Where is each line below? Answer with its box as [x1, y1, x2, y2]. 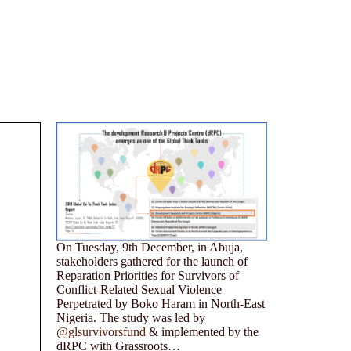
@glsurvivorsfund [56, 325, 146, 339]
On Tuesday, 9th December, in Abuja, [56, 241, 243, 255]
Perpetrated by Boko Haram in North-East [56, 297, 265, 311]
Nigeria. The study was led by [56, 311, 205, 325]
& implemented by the [145, 325, 259, 339]
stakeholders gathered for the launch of [56, 255, 248, 269]
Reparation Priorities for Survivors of [56, 269, 239, 283]
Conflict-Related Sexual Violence [56, 283, 222, 297]
